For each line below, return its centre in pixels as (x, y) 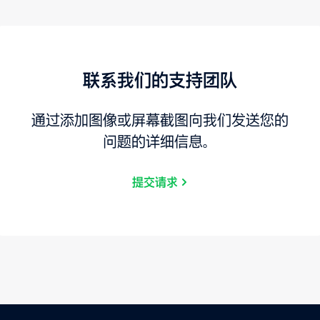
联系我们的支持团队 (160, 80)
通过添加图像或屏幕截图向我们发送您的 (160, 120)
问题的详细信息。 (160, 142)
